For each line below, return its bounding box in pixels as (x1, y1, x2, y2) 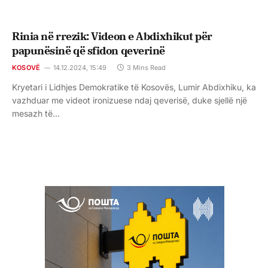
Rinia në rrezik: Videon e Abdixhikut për (12, 29, 212, 44)
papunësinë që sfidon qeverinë (12, 44, 165, 58)
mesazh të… (12, 108, 60, 119)
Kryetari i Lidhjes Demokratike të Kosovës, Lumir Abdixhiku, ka (12, 82, 256, 93)
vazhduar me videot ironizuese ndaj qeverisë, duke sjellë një (12, 95, 247, 106)
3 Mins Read (127, 63, 166, 72)
